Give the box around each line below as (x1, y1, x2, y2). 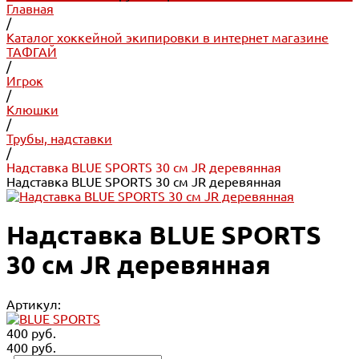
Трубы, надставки (6, 131, 112, 146)
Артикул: (6, 296, 61, 312)
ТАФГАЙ (6, 45, 57, 59)
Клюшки (6, 103, 58, 117)
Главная (6, 2, 54, 16)
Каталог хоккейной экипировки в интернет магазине (6, 30, 329, 45)
